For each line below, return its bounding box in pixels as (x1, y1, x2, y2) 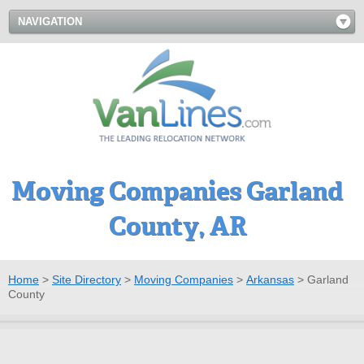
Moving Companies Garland (11, 175, 343, 207)
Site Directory (52, 272, 121, 286)
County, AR (108, 210, 246, 242)
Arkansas (246, 272, 294, 286)
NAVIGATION (18, 15, 82, 28)
